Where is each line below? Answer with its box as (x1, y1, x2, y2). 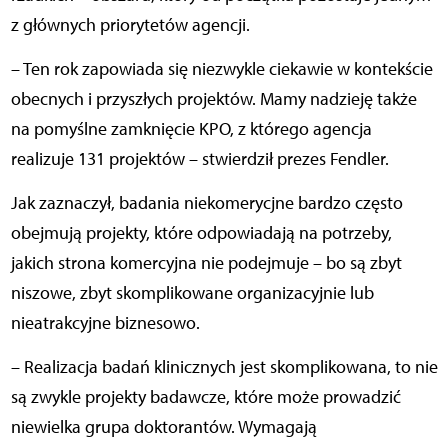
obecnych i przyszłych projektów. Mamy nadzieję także (10, 88, 417, 111)
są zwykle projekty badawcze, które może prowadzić (10, 386, 401, 409)
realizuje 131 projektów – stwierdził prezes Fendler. (10, 148, 393, 171)
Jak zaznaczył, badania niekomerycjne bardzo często (10, 192, 403, 215)
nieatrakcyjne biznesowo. (10, 312, 200, 335)
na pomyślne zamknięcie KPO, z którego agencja (10, 118, 372, 141)
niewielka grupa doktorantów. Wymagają (10, 416, 317, 439)
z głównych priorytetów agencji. (10, 14, 250, 37)
